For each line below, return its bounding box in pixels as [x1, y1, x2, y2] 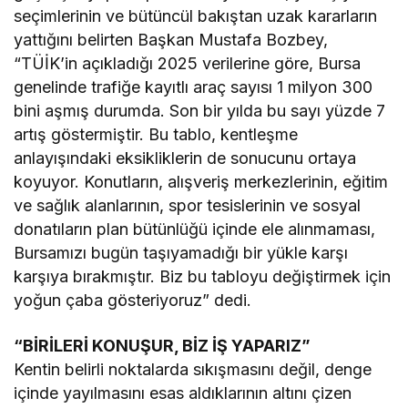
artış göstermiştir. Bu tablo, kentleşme [14, 125, 299, 145]
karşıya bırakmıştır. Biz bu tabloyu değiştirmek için [14, 267, 392, 287]
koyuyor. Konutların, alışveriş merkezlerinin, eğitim [14, 172, 389, 192]
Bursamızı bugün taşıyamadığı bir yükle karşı [14, 243, 349, 263]
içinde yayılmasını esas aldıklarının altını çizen [14, 383, 352, 403]
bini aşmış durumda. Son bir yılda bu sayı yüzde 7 [14, 101, 386, 121]
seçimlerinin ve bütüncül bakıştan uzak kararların [14, 6, 378, 26]
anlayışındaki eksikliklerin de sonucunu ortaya [14, 148, 357, 168]
